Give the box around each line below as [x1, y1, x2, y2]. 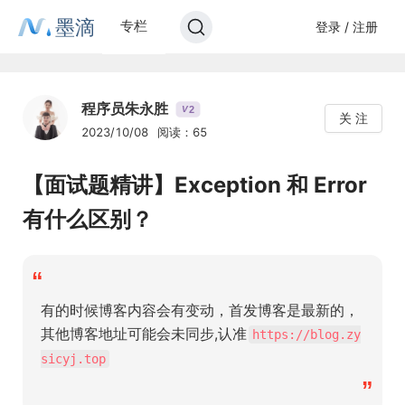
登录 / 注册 [315, 18, 378, 34]
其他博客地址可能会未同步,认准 [41, 325, 247, 343]
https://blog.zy [252, 327, 361, 342]
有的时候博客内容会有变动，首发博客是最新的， [41, 301, 359, 319]
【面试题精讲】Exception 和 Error [23, 172, 367, 198]
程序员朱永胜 [81, 99, 168, 118]
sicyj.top [41, 352, 106, 366]
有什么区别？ [23, 206, 153, 232]
